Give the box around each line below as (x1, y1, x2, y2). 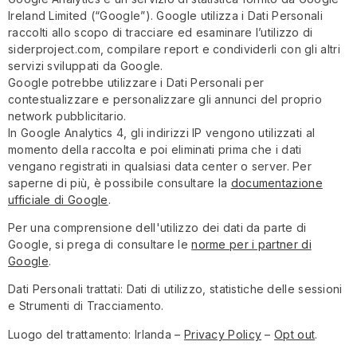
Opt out (274, 327, 316, 341)
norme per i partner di (191, 237, 312, 251)
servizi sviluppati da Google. (8, 58, 163, 73)
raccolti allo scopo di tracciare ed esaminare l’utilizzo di (8, 25, 313, 39)
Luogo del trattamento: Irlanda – (8, 327, 184, 341)
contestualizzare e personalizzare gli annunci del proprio (8, 92, 323, 106)
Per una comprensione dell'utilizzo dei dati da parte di (8, 220, 307, 234)
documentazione (230, 175, 323, 190)
